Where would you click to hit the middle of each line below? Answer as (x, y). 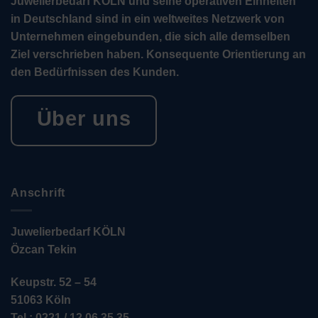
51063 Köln (41, 300)
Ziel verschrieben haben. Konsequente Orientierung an (158, 54)
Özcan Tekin (44, 249)
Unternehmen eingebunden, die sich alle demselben (150, 36)
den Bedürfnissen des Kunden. (95, 72)
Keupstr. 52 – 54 (54, 282)
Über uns (84, 119)
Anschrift (38, 193)
